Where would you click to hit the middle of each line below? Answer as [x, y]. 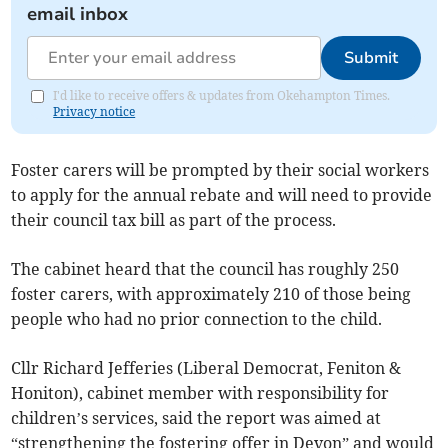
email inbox [78, 14]
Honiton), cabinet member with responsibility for [200, 393]
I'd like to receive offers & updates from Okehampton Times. [222, 96]
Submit [370, 58]
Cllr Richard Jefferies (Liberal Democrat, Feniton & [206, 368]
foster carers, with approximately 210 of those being [211, 294]
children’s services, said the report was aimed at [196, 418]
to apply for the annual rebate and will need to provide [222, 195]
